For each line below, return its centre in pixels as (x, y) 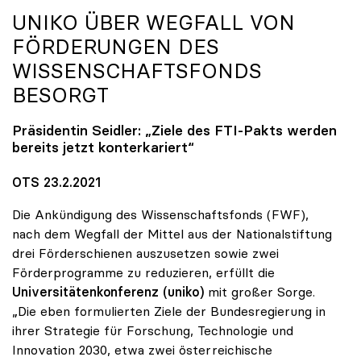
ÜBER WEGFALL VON (187, 23)
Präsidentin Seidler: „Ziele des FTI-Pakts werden (174, 131)
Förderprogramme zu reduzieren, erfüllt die (143, 272)
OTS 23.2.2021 (56, 182)
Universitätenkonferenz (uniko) (108, 291)
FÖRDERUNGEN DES (116, 47)
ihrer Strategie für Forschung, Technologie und (153, 330)
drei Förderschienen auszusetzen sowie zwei (145, 253)
